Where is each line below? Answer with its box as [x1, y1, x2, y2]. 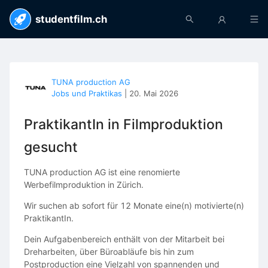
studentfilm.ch [35, 13, 107, 25]
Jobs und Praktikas [51, 89, 122, 98]
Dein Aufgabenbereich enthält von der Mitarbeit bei [24, 233, 224, 244]
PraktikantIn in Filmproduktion [24, 116, 223, 133]
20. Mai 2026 [129, 89, 178, 98]
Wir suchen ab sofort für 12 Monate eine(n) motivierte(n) [24, 200, 244, 211]
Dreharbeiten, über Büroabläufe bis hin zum [24, 246, 194, 257]
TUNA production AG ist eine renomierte [24, 166, 180, 177]
